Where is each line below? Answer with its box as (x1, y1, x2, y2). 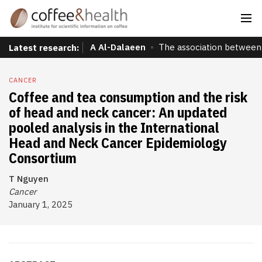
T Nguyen (9, 173, 49, 184)
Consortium (9, 149, 77, 167)
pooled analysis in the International (9, 118, 219, 137)
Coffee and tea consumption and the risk (9, 88, 247, 106)
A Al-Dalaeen (90, 42, 146, 53)
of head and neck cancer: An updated (9, 103, 227, 122)
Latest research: (9, 42, 79, 53)
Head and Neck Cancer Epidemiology (9, 133, 227, 152)
